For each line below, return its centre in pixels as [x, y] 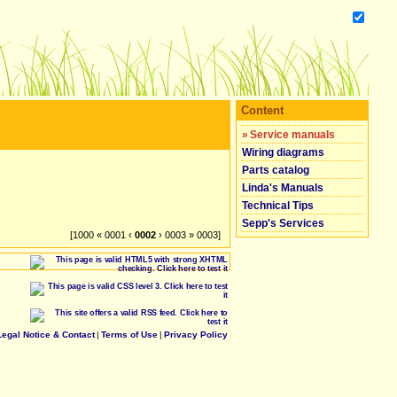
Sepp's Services [283, 223]
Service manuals [292, 134]
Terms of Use [129, 334]
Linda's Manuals [283, 187]
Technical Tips [278, 205]
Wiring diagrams [283, 152]
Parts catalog [276, 170]
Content [262, 110]
